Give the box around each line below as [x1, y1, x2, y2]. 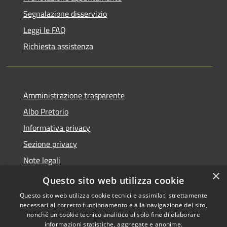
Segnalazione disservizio [23, 7, 107, 20]
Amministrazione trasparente [23, 89, 125, 101]
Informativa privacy [23, 121, 90, 134]
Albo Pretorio [23, 105, 68, 118]
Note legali [23, 154, 60, 166]
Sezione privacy [23, 137, 77, 150]
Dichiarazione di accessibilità [23, 170, 122, 182]
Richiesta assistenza [23, 40, 93, 52]
